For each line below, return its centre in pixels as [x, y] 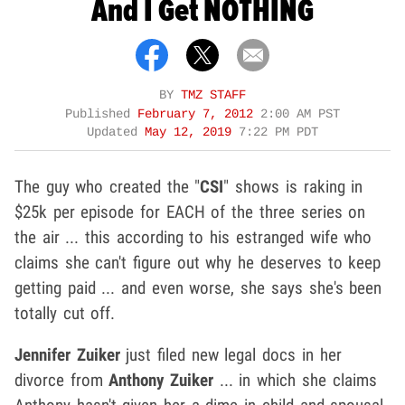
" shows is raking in [293, 186]
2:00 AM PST [300, 114]
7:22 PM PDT [278, 132]
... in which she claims [295, 380]
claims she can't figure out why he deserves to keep [198, 262]
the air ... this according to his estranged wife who [193, 237]
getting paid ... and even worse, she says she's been [198, 287]
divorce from [62, 380]
